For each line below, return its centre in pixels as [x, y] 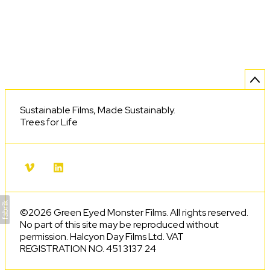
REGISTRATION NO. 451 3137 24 [88, 249]
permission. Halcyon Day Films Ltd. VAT [102, 237]
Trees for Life [49, 122]
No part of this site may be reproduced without [119, 224]
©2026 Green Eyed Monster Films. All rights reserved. [134, 212]
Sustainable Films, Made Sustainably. [98, 110]
